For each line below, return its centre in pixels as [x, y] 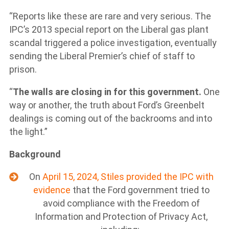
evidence [52, 190]
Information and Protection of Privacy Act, [121, 216]
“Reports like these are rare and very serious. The [110, 16]
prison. [25, 69]
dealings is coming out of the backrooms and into [111, 118]
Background [36, 154]
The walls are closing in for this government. [108, 92]
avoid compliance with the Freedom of [121, 203]
